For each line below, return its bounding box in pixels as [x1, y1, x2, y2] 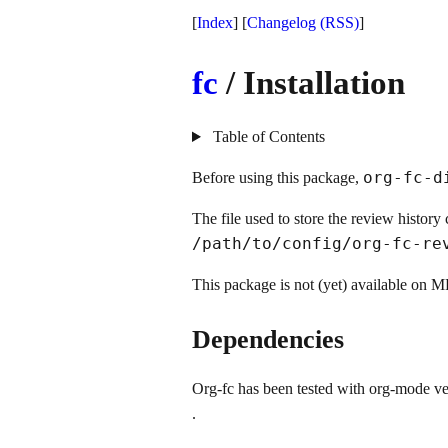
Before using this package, [192, 169, 363, 187]
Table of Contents [208, 128, 325, 146]
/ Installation [218, 65, 405, 102]
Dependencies [192, 324, 344, 354]
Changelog [247, 14, 316, 31]
